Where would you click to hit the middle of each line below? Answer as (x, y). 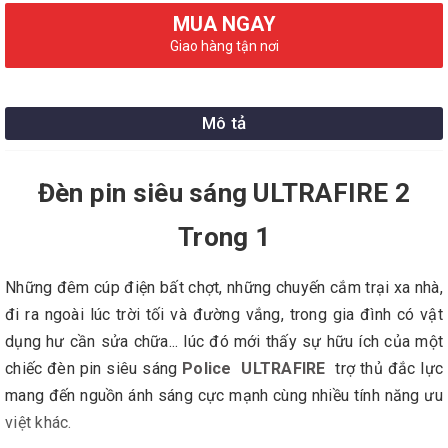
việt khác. (38, 422)
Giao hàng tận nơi (224, 46)
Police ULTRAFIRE (251, 368)
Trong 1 (224, 237)
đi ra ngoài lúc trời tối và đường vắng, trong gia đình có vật (224, 314)
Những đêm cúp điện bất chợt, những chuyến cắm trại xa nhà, (224, 287)
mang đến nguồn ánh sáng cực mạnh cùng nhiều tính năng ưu (224, 395)
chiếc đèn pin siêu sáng (91, 368)
